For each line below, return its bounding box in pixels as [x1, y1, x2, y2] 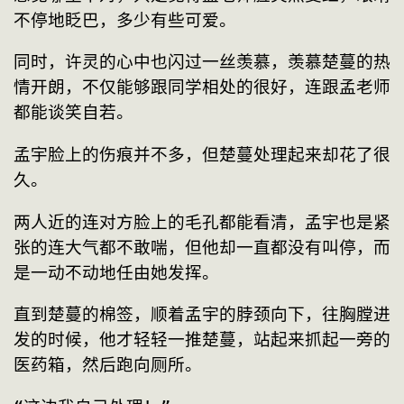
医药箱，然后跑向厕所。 [14, 355, 202, 375]
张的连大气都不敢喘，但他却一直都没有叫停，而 [14, 237, 390, 257]
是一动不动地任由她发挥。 [14, 262, 219, 282]
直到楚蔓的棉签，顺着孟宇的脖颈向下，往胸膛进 [14, 305, 390, 325]
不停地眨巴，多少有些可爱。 [14, 10, 236, 30]
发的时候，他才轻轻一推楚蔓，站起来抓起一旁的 [14, 330, 390, 350]
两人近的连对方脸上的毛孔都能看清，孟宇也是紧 [14, 212, 390, 232]
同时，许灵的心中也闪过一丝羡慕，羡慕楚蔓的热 [14, 52, 390, 72]
